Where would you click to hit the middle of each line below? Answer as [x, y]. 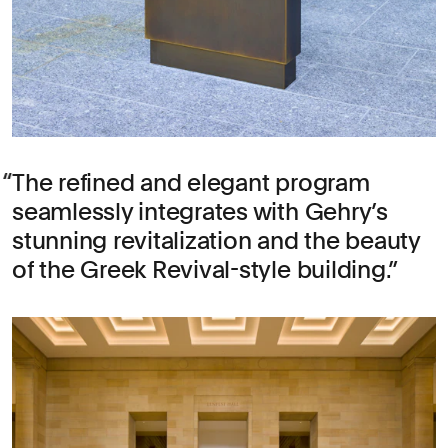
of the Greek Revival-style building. [200, 269]
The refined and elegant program [191, 182]
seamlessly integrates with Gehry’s [200, 211]
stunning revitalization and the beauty [216, 240]
